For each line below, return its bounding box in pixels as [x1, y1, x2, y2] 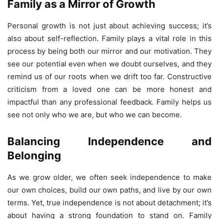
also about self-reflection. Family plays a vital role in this [7, 34, 212, 44]
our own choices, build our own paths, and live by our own [7, 185, 212, 195]
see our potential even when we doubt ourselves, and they [7, 59, 212, 69]
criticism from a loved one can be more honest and [7, 85, 212, 94]
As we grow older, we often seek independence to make [7, 173, 212, 182]
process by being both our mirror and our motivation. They [7, 46, 212, 56]
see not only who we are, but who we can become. [7, 110, 182, 120]
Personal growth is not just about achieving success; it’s [7, 21, 212, 31]
